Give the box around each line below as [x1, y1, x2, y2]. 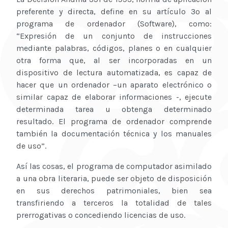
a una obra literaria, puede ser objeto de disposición [16, 174, 212, 184]
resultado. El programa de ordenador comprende [16, 117, 212, 127]
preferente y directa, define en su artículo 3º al [16, 7, 212, 17]
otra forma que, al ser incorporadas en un [16, 55, 212, 66]
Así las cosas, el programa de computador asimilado [16, 161, 212, 172]
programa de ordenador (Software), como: [16, 19, 212, 29]
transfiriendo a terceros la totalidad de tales [16, 198, 212, 208]
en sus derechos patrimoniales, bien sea [16, 186, 212, 196]
